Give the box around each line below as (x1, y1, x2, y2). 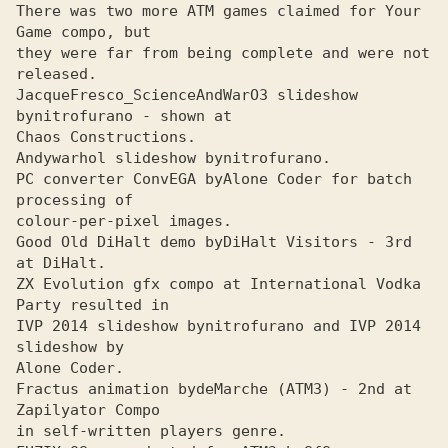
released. (16, 65, 97, 83)
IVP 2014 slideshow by (16, 317, 205, 335)
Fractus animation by (16, 380, 196, 398)
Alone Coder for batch (223, 170, 412, 188)
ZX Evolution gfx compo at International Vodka (16, 275, 421, 293)
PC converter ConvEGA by (16, 170, 223, 188)
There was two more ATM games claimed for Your (16, 2, 421, 20)
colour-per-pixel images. (16, 212, 232, 230)
